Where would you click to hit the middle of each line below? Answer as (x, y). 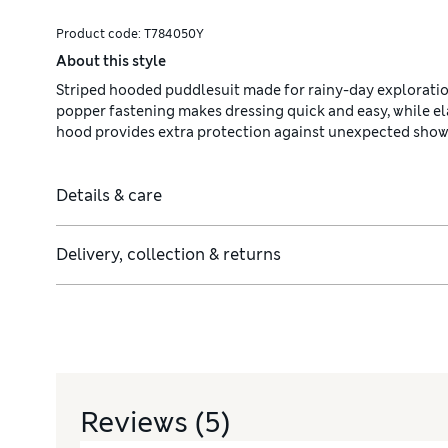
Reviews (137, 423)
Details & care (109, 196)
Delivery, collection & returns (168, 255)
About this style (111, 61)
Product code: (100, 34)
